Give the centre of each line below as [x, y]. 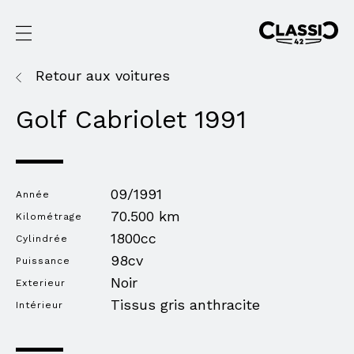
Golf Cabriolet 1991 [131, 119]
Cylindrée [42, 238]
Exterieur [41, 282]
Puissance [43, 260]
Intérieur [40, 305]
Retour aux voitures [103, 75]
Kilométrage [49, 216]
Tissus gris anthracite [185, 304]
